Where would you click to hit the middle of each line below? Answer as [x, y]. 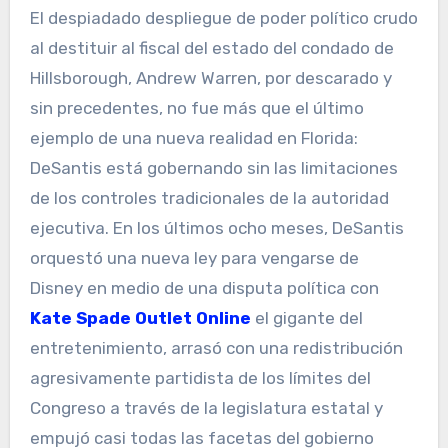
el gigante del [306, 317]
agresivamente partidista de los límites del [200, 377]
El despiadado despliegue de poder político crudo [223, 17]
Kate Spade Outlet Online [140, 317]
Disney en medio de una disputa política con [204, 287]
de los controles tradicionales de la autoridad [209, 197]
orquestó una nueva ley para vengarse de [194, 257]
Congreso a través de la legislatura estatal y [206, 407]
